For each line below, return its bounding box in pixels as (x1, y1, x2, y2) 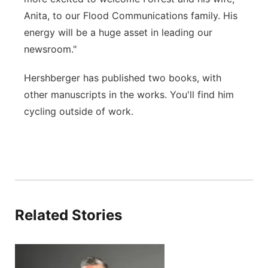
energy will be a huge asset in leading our (24, 26, 212, 38)
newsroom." (24, 43, 77, 55)
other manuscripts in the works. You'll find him (24, 89, 234, 100)
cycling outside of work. (24, 105, 136, 117)
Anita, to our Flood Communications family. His (24, 10, 237, 22)
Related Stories (15, 206, 122, 224)
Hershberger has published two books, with (24, 72, 221, 84)
